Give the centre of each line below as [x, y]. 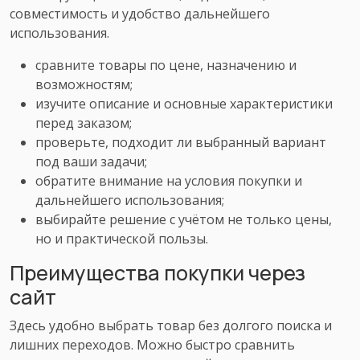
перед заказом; [84, 123]
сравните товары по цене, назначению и [166, 65]
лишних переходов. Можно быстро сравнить [152, 344]
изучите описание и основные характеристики [184, 103]
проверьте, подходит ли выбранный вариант [181, 142]
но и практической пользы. [122, 238]
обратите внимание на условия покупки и [169, 180]
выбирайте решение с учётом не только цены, [184, 219]
